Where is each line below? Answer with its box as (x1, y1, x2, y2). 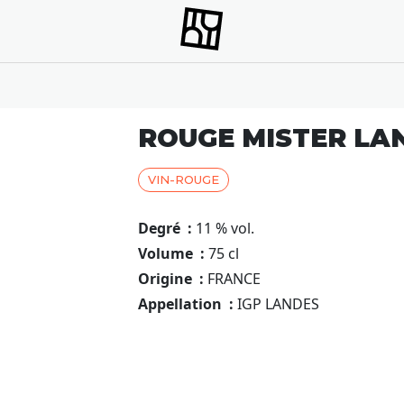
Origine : (137, 268, 204, 289)
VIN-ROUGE (147, 172, 219, 188)
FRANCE (207, 268, 261, 289)
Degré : (137, 217, 192, 238)
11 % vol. (195, 217, 254, 238)
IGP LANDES (236, 293, 319, 314)
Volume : (137, 243, 205, 263)
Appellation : (137, 293, 234, 314)
